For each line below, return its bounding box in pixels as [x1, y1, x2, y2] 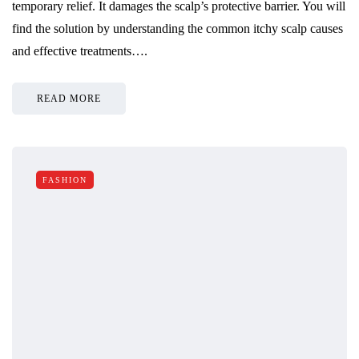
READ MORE [37, 92, 101, 104]
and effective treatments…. [12, 43, 147, 58]
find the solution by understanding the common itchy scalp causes [12, 21, 343, 35]
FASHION [42, 175, 87, 184]
